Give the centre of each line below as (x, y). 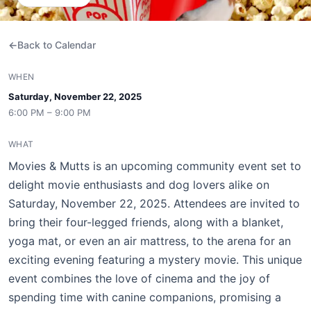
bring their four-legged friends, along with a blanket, (146, 222)
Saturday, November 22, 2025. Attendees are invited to (154, 203)
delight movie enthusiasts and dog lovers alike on (139, 185)
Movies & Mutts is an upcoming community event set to (155, 166)
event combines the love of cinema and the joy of (139, 278)
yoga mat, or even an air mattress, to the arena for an (150, 241)
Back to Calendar (57, 45)
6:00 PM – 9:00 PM (50, 112)
